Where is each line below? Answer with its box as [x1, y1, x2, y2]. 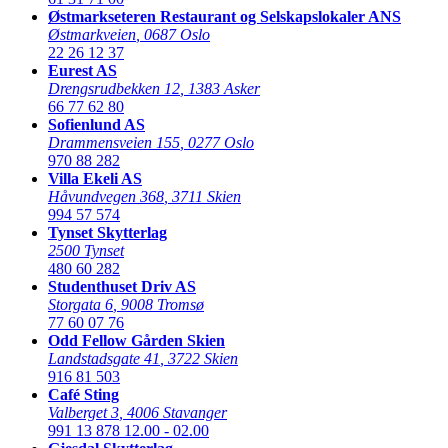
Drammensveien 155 [48, 133, 180, 151]
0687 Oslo [144, 25, 210, 43]
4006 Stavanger [127, 403, 227, 421]
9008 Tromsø [121, 295, 204, 313]
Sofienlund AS [48, 115, 145, 133]
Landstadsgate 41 [48, 349, 160, 367]
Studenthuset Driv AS [48, 277, 196, 295]
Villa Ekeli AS [48, 169, 142, 187]
